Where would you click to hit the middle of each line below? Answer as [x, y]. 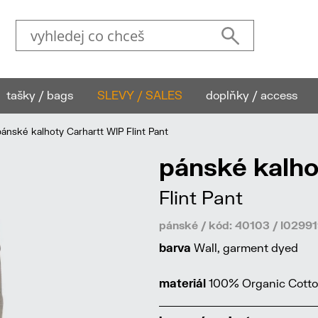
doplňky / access [252, 94]
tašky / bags [39, 94]
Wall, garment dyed [245, 247]
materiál [182, 283]
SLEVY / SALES [139, 94]
